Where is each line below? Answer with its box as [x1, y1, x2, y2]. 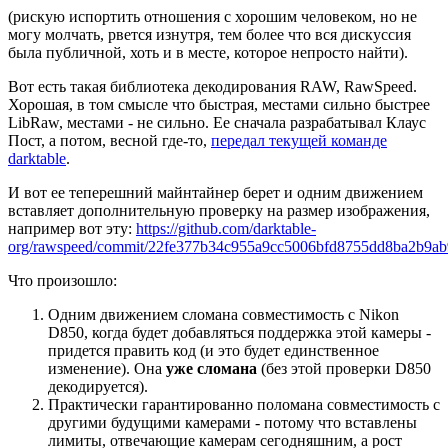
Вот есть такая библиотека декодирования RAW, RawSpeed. [8, 77, 417, 95]
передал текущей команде [211, 131, 387, 149]
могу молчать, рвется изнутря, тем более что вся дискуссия [8, 25, 411, 43]
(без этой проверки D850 [261, 359, 431, 377]
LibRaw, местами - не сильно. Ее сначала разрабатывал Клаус [8, 113, 426, 131]
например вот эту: [8, 219, 136, 237]
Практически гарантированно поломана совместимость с [48, 395, 440, 413]
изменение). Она [48, 359, 166, 377]
